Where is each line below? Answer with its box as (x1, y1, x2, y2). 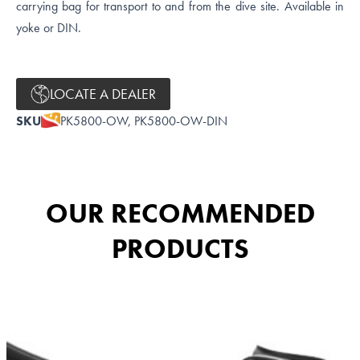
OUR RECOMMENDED (45, 195, 315, 231)
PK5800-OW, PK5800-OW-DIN (60, 112, 228, 129)
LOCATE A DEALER (50, 84, 156, 104)
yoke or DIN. (16, 19, 81, 36)
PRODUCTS (111, 231, 249, 266)
